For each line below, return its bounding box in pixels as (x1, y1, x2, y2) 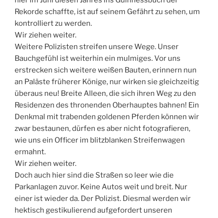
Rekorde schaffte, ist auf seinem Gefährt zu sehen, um (15, 7, 200, 16)
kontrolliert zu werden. (15, 18, 92, 28)
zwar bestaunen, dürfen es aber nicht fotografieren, (15, 124, 190, 133)
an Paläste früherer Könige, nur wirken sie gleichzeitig (15, 77, 199, 86)
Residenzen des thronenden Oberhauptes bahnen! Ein (15, 100, 199, 109)
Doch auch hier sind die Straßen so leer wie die (15, 170, 174, 180)
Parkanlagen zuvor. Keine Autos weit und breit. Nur (15, 182, 187, 191)
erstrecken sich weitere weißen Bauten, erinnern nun (15, 65, 197, 74)
